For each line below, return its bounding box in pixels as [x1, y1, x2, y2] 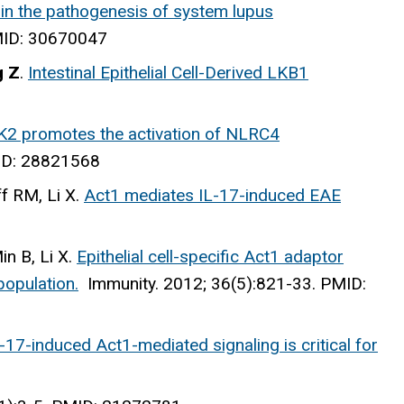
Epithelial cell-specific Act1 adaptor [77, 245, 344, 267]
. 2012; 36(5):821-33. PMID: [155, 272, 366, 294]
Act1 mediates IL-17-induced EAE [84, 184, 341, 206]
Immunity [87, 272, 155, 294]
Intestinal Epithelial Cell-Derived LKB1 [28, 61, 308, 83]
